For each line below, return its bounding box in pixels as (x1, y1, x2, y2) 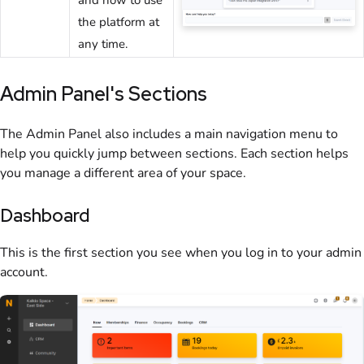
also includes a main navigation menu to (102, 124, 338, 143)
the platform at (78, 13, 159, 30)
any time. (78, 35, 128, 52)
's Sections (110, 80, 207, 106)
